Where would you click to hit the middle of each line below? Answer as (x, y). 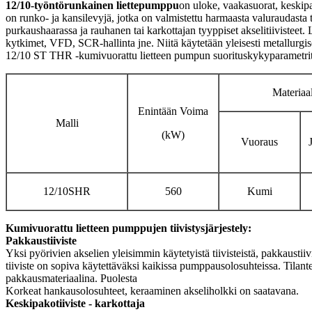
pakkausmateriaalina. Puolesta (71, 278)
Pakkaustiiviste (41, 241)
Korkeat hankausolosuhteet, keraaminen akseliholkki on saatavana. (152, 291)
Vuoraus (259, 142)
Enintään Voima (173, 111)
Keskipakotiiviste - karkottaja (75, 303)
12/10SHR (67, 191)
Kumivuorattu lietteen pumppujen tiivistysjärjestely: (128, 228)
